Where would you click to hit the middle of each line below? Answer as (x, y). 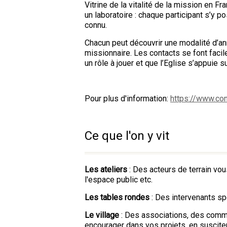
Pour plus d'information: (127, 99)
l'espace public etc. (119, 180)
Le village (103, 215)
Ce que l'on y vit (127, 136)
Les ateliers (107, 169)
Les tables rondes (118, 197)
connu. (96, 25)
